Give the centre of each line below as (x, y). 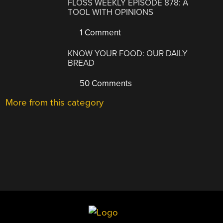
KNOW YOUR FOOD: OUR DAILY (128, 54)
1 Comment (100, 32)
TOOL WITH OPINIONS (111, 12)
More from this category (55, 103)
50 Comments (105, 84)
